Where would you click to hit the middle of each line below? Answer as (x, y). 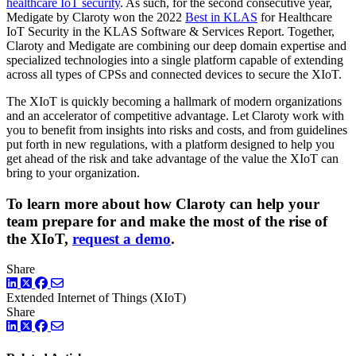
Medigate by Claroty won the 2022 (96, 17)
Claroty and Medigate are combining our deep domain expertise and (176, 46)
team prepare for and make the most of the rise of (167, 221)
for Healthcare (295, 17)
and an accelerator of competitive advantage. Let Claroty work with (175, 116)
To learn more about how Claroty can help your (163, 203)
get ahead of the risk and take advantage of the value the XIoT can (172, 159)
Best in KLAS (221, 17)
